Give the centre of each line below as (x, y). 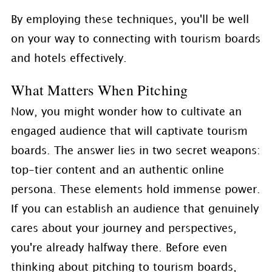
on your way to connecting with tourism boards (135, 39)
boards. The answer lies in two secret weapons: (135, 151)
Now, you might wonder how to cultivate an (126, 112)
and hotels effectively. (69, 59)
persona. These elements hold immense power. (135, 190)
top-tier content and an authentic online (117, 171)
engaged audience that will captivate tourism (129, 132)
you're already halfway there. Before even (119, 248)
